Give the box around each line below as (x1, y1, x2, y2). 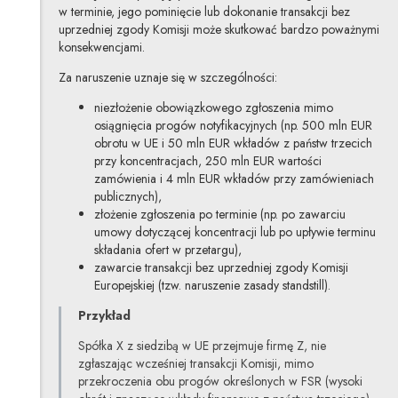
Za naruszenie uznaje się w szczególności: (58, 68, 277, 86)
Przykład (78, 306, 131, 324)
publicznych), (93, 187, 162, 205)
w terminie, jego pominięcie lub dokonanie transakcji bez (58, 2, 350, 20)
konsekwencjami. (58, 37, 145, 56)
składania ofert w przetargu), (93, 240, 242, 259)
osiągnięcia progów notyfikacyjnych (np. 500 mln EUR (93, 115, 372, 134)
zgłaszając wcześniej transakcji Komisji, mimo (78, 354, 314, 372)
